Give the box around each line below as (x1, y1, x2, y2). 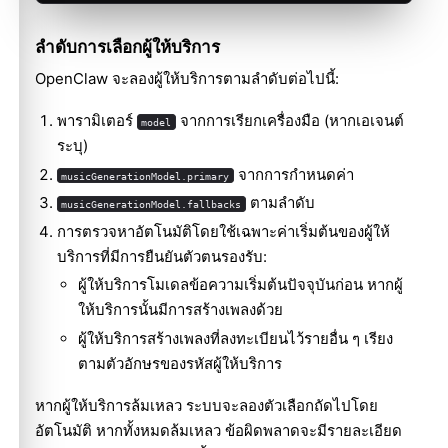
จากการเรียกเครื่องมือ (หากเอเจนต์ (176, 110, 405, 130)
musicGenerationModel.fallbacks (61, 198, 242, 211)
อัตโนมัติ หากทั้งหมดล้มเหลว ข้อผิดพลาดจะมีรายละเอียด (35, 420, 402, 440)
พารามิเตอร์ (56, 110, 137, 130)
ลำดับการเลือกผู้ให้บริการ (35, 36, 220, 57)
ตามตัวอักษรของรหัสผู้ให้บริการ (78, 353, 283, 373)
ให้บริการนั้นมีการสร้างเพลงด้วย (78, 300, 284, 320)
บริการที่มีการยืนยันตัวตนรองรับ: (56, 246, 267, 266)
